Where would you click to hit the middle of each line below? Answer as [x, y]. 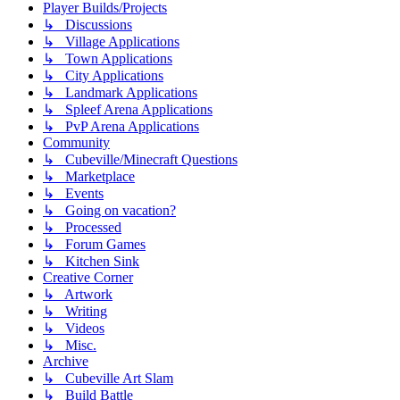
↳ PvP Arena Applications [121, 126]
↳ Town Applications [108, 58]
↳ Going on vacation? [109, 210]
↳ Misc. [70, 345]
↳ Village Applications [111, 41]
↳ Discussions [87, 24]
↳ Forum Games [94, 244]
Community [76, 142]
